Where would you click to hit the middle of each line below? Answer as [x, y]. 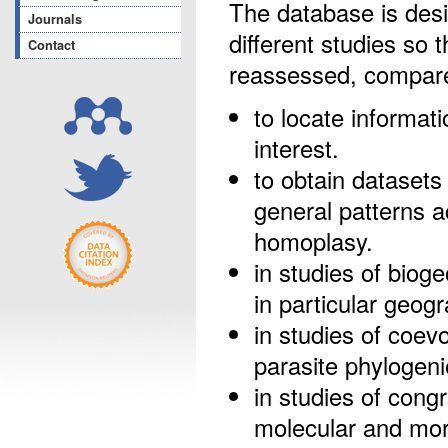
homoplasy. [313, 241]
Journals [55, 19]
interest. [296, 148]
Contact [51, 45]
